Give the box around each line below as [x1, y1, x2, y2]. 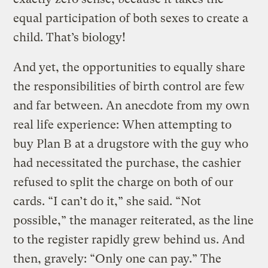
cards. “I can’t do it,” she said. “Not [13, 194, 202, 209]
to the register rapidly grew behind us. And [13, 233, 245, 247]
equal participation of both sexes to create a [13, 11, 249, 26]
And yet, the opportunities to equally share [13, 60, 246, 75]
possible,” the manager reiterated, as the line [13, 214, 254, 228]
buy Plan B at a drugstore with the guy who [13, 137, 249, 151]
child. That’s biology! [13, 31, 126, 45]
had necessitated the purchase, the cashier [13, 156, 242, 170]
